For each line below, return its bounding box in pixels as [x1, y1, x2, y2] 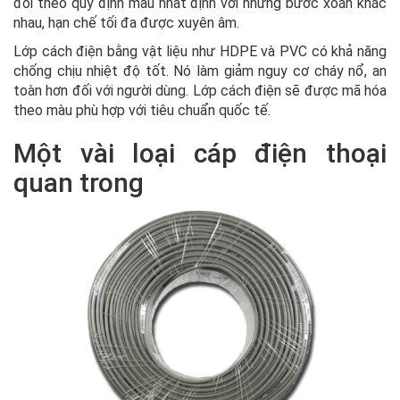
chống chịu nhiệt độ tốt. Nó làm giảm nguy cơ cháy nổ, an [13, 62, 387, 80]
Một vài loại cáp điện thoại [13, 137, 387, 170]
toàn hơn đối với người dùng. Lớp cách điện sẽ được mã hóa [13, 82, 387, 100]
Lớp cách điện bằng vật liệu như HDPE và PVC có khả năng [13, 43, 387, 61]
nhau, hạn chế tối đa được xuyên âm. [13, 14, 239, 32]
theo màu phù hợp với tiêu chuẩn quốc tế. [13, 102, 271, 120]
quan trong [13, 167, 144, 199]
